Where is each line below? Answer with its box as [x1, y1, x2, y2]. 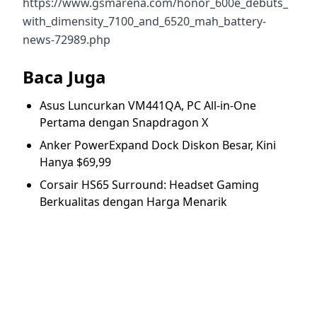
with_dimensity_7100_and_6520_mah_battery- [23, 13, 266, 29]
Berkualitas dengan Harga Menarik [40, 193, 227, 209]
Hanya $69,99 [40, 154, 111, 170]
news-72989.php [23, 31, 110, 47]
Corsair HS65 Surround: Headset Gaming [40, 176, 259, 192]
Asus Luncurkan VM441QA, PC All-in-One [40, 97, 256, 113]
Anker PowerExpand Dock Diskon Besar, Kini [40, 137, 276, 153]
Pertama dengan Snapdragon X [40, 114, 208, 130]
